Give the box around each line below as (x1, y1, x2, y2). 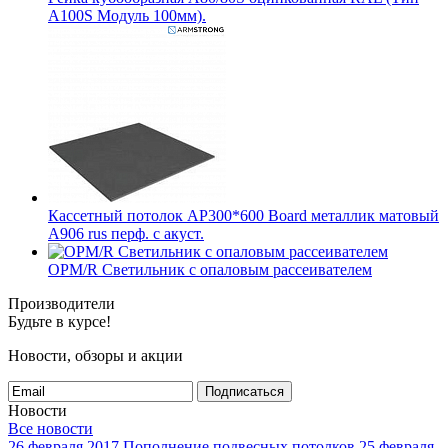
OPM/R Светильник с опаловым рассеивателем (48, 261, 372, 278)
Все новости (8, 420, 93, 437)
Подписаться (205, 384, 284, 399)
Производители (8, 295, 115, 312)
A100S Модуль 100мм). (48, 7, 206, 24)
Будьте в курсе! (8, 313, 111, 330)
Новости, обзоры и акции (8, 347, 183, 364)
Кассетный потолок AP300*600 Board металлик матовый (48, 207, 439, 224)
